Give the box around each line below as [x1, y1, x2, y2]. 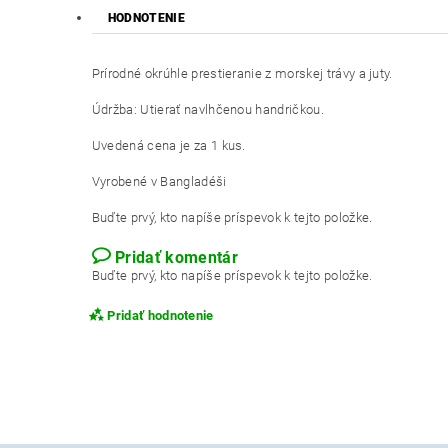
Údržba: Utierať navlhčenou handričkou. [91, 102, 324, 118]
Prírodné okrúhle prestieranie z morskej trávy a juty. [91, 66, 393, 82]
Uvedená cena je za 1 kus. [91, 138, 246, 154]
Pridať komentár [115, 248, 238, 268]
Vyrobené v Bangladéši [91, 174, 227, 190]
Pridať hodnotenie [107, 308, 214, 324]
